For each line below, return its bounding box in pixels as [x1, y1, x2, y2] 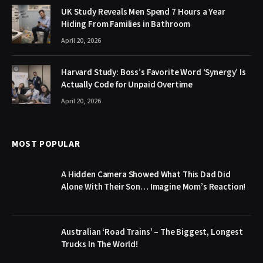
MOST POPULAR [12, 137, 80, 150]
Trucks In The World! [61, 238, 138, 251]
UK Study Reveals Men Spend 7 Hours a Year [61, 5, 225, 18]
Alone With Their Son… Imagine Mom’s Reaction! [61, 180, 246, 193]
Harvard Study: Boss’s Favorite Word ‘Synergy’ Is [61, 66, 246, 79]
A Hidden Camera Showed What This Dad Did [61, 168, 231, 181]
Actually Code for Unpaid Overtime [61, 78, 193, 91]
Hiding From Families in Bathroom [61, 18, 191, 31]
